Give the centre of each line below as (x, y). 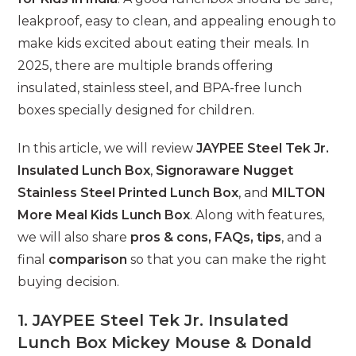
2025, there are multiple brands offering (146, 66)
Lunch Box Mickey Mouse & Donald (165, 343)
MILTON (299, 193)
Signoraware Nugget (225, 171)
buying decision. (69, 282)
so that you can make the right (227, 260)
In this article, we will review (107, 149)
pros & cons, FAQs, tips (206, 238)
